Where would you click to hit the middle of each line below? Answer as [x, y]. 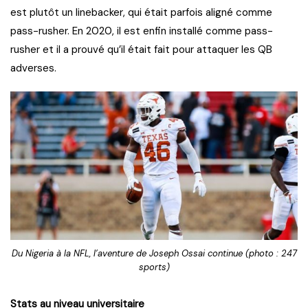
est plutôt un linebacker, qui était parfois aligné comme [141, 12]
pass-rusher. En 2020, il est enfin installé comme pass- [142, 31]
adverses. [33, 68]
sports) [154, 267]
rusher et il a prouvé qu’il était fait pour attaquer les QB [141, 49]
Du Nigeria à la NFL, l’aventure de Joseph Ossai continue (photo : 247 [154, 253]
